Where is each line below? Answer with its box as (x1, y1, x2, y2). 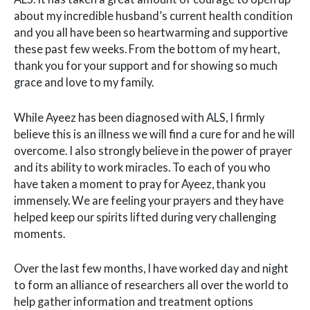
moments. (14, 226, 65, 240)
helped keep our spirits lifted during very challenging (14, 210, 276, 224)
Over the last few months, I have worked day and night (14, 261, 289, 275)
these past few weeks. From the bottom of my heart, (14, 42, 280, 56)
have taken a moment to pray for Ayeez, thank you (14, 176, 266, 190)
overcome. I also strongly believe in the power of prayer (14, 143, 292, 157)
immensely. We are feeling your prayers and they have (14, 193, 284, 207)
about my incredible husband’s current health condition (14, 9, 293, 23)
